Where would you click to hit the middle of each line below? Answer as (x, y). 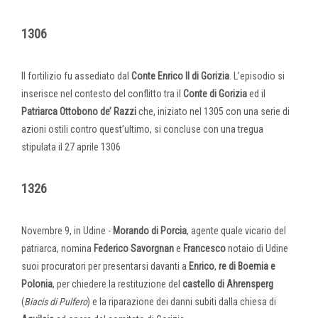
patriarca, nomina (57, 248)
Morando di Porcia (150, 230)
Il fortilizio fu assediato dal (75, 76)
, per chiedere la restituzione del (116, 284)
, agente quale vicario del (236, 230)
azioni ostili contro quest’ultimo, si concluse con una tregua (142, 129)
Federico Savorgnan (135, 248)
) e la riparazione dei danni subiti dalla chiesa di (182, 301)
